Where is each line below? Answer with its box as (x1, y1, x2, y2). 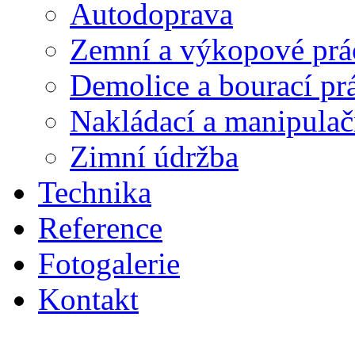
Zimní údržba (70, 139, 239, 174)
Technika (38, 174, 151, 209)
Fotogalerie (38, 246, 180, 281)
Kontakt (38, 281, 139, 316)
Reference (38, 210, 162, 245)
